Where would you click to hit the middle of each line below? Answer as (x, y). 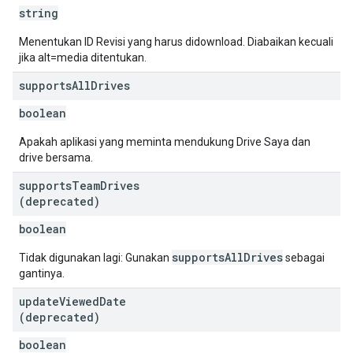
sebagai (304, 258)
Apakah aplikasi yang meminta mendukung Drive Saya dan (165, 142)
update (39, 301)
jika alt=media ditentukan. (83, 58)
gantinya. (42, 273)
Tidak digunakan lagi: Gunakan (95, 258)
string (39, 13)
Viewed (79, 301)
